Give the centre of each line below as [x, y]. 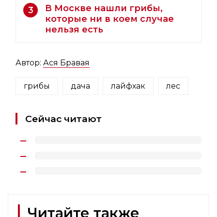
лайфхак [128, 86]
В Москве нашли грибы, [104, 8]
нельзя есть [74, 30]
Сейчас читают [63, 119]
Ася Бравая [66, 63]
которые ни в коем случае [109, 19]
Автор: [29, 63]
